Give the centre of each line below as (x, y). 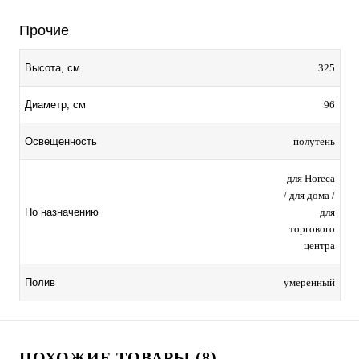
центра (319, 245)
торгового (312, 228)
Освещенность (61, 141)
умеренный (309, 282)
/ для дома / (309, 195)
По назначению (62, 212)
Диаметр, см (55, 104)
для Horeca (311, 178)
